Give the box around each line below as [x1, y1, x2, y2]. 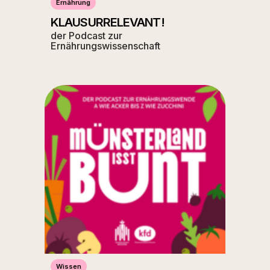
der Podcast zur [51, 30, 122, 42]
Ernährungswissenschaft [51, 40, 160, 52]
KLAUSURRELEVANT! [51, 15, 165, 30]
